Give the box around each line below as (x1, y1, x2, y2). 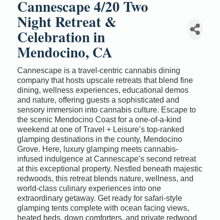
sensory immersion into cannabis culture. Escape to (17, 105, 196, 114)
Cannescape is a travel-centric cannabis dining (17, 66, 180, 75)
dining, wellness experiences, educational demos (17, 85, 189, 94)
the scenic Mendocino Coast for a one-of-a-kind (17, 115, 181, 124)
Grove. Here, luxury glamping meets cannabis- (17, 144, 178, 153)
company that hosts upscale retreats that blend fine (17, 76, 193, 84)
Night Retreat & (17, 11, 116, 32)
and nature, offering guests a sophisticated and (17, 95, 179, 104)
